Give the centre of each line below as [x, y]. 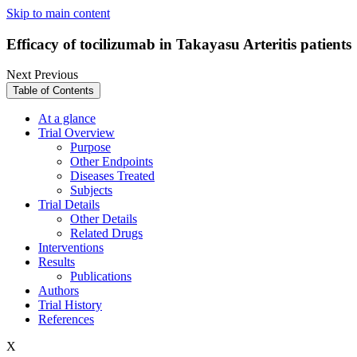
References [66, 320]
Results [57, 262]
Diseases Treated [112, 176]
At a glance [67, 119]
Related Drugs [106, 233]
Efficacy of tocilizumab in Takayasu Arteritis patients [179, 44]
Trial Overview [76, 133]
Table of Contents [53, 91]
